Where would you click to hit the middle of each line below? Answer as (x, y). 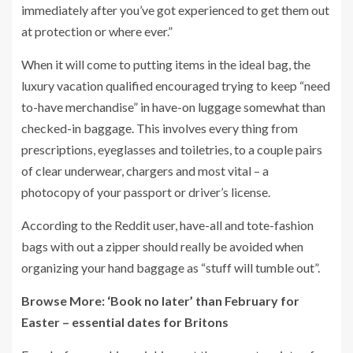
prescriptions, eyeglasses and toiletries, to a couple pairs (172, 149)
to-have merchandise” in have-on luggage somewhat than (173, 107)
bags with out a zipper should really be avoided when (162, 246)
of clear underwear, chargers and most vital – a (146, 171)
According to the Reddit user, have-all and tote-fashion (167, 225)
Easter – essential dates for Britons (125, 322)
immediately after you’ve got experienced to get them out (175, 10)
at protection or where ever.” (97, 31)
